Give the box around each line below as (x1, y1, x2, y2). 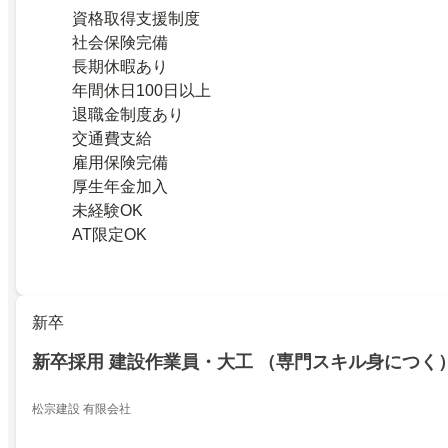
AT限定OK (72, 226, 147, 244)
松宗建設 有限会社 (32, 402, 131, 417)
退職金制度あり (72, 106, 184, 124)
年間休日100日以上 (72, 82, 211, 100)
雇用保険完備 (72, 154, 168, 172)
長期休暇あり (72, 58, 168, 76)
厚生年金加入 (72, 178, 168, 196)
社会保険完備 (72, 34, 168, 52)
